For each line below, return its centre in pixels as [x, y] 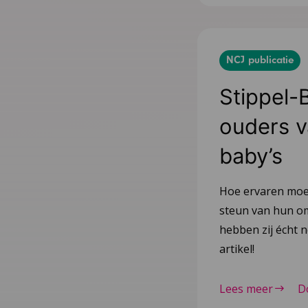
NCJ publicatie [260, 60]
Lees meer [246, 288]
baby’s [251, 155]
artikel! [237, 249]
